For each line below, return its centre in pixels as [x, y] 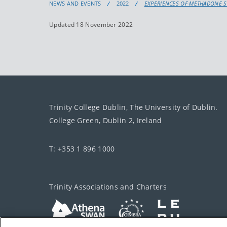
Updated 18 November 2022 [91, 25]
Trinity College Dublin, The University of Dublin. [134, 107]
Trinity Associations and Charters [108, 187]
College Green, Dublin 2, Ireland [106, 120]
